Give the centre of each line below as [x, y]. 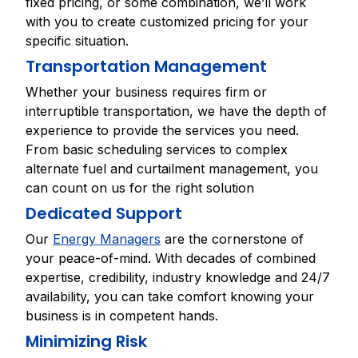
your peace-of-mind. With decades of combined [171, 258]
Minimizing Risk [86, 341]
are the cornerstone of [232, 239]
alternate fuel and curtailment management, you [172, 169]
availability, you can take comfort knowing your [170, 296]
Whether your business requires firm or [146, 92]
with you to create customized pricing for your [167, 22]
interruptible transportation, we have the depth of [176, 111]
